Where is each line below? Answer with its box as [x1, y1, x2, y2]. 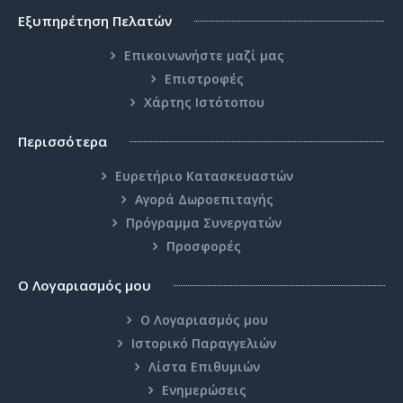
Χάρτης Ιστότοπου [143, 94, 264, 112]
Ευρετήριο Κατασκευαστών [114, 167, 293, 185]
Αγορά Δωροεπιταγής [134, 191, 273, 209]
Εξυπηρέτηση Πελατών [18, 12, 172, 31]
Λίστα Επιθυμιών [148, 358, 260, 376]
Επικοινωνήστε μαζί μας [123, 47, 284, 65]
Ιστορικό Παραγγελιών [131, 335, 276, 353]
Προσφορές [166, 237, 241, 255]
